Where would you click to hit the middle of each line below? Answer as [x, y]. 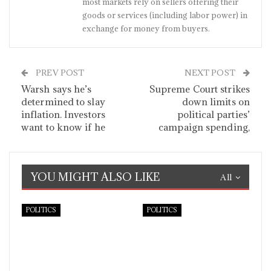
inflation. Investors [63, 114]
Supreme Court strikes [199, 89]
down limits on [216, 102]
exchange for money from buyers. [146, 28]
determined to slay [63, 102]
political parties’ [214, 114]
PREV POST [59, 73]
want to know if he [63, 127]
